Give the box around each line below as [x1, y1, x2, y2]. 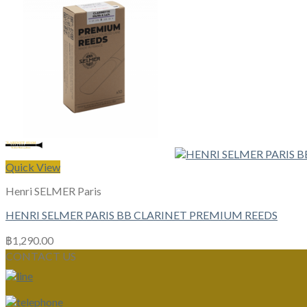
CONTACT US [5, 249, 76, 263]
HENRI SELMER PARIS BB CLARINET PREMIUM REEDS [5, 208, 278, 222]
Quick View [5, 160, 60, 174]
